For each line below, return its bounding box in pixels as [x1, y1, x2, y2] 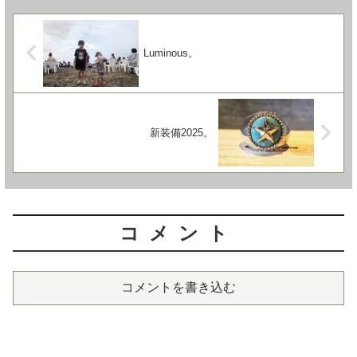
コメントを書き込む [121, 280, 236, 295]
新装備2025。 [149, 127, 214, 139]
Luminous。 [143, 47, 199, 60]
